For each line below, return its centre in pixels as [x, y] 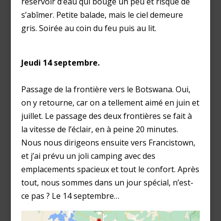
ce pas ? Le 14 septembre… [70, 196]
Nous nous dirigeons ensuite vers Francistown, [108, 142]
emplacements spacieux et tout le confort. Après [110, 169]
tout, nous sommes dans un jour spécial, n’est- [107, 182]
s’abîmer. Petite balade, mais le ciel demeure [102, 15]
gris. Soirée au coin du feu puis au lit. [89, 28]
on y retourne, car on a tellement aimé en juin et [110, 102]
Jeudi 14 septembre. [60, 62]
